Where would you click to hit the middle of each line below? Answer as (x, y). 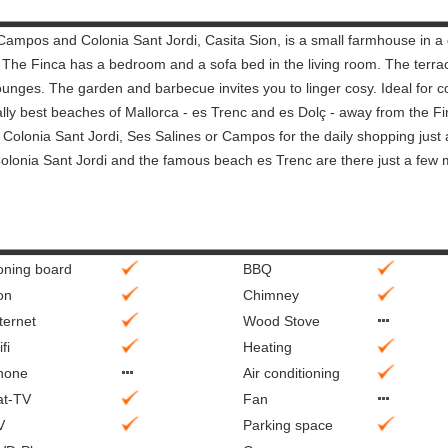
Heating (267, 347)
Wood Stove (281, 321)
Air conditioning (291, 373)
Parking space (288, 425)
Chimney (271, 295)
